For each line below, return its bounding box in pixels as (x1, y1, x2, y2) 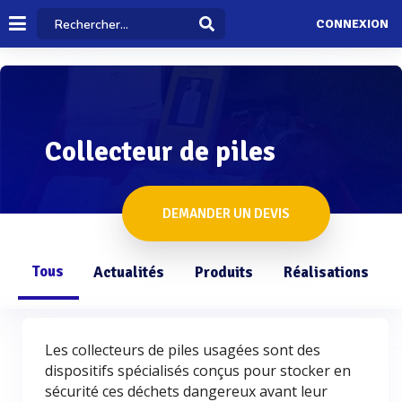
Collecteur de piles (45, 135, 275, 169)
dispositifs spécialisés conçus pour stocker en (45, 361, 351, 380)
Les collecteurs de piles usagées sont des (45, 340, 320, 360)
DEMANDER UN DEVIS (162, 205, 290, 222)
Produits (195, 263, 253, 282)
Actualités (93, 263, 164, 282)
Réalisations (284, 263, 369, 282)
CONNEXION (315, 16, 389, 32)
